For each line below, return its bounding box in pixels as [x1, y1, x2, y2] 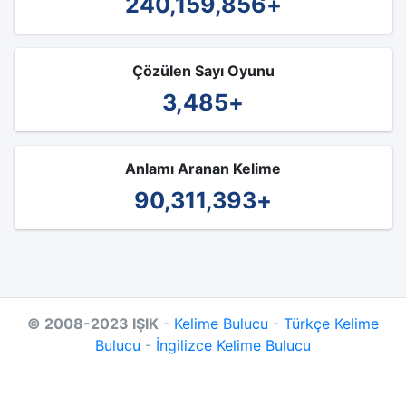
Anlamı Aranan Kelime [125, 159, 281, 178]
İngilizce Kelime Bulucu [156, 336, 311, 354]
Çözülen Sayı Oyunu [131, 62, 275, 80]
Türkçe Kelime [284, 314, 379, 333]
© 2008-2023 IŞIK [27, 314, 159, 333]
